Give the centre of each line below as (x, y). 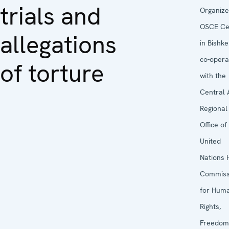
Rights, (210, 206)
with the (213, 75)
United (210, 141)
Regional (214, 108)
